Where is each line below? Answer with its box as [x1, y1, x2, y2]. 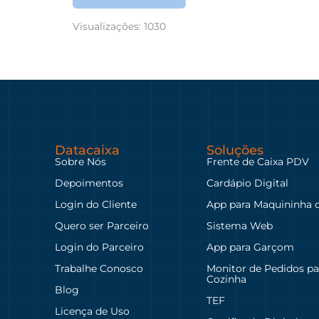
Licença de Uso [55, 304, 130, 318]
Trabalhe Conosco [55, 261, 144, 275]
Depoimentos [55, 176, 124, 189]
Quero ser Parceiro [55, 219, 150, 232]
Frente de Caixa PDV [206, 155, 310, 168]
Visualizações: [73, 19, 141, 33]
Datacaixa [55, 142, 120, 158]
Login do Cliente [55, 197, 137, 211]
